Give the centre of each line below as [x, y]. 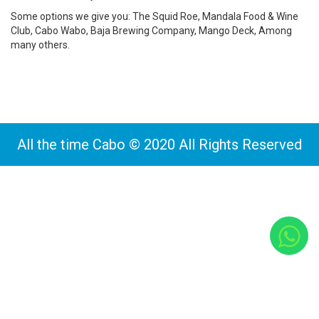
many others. [40, 45]
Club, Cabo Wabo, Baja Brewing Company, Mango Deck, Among [151, 31]
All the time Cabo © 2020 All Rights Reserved [159, 145]
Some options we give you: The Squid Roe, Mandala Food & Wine [155, 16]
